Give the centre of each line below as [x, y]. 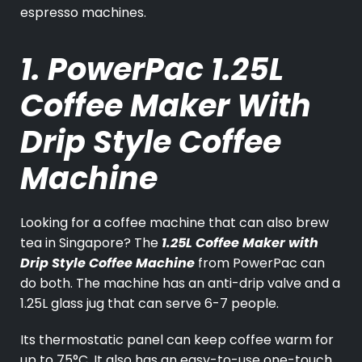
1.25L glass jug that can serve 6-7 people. [149, 304]
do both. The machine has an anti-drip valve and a [180, 284]
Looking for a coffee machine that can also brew [175, 223]
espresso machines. [83, 13]
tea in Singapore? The [91, 243]
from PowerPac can [260, 263]
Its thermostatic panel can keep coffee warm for [177, 340]
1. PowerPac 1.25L [152, 69]
